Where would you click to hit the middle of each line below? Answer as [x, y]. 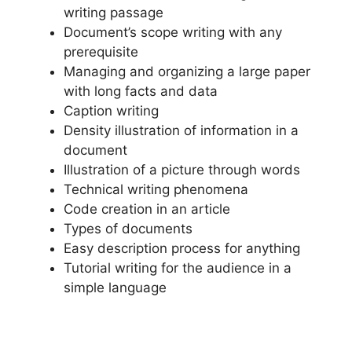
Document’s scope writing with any [173, 32]
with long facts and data [141, 91]
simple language [115, 287]
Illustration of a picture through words [182, 169]
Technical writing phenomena [156, 189]
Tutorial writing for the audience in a [178, 268]
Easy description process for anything [182, 248]
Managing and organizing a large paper [187, 71]
